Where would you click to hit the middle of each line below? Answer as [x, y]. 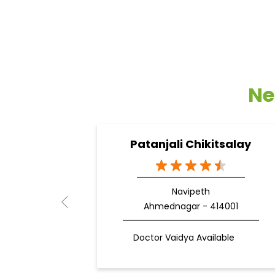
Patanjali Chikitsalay [191, 144]
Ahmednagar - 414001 [191, 207]
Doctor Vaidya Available [184, 238]
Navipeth [191, 192]
